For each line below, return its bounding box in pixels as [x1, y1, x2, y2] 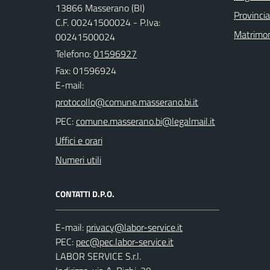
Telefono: [55, 46, 93, 61]
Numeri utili [55, 152, 101, 168]
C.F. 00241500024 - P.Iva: [55, 15, 160, 30]
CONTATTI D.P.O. [55, 187, 115, 201]
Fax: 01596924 [55, 63, 116, 78]
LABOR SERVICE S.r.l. [55, 249, 141, 264]
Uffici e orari [55, 133, 102, 148]
